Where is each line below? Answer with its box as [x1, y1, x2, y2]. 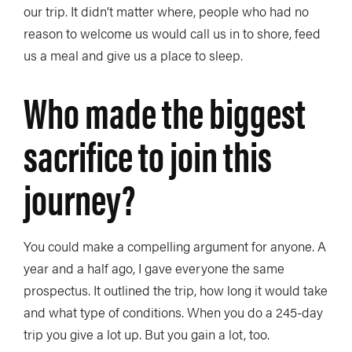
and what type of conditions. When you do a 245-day [24, 302, 323, 321]
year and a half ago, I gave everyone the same [24, 258, 284, 277]
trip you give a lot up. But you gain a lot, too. [24, 324, 269, 343]
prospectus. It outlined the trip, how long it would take [24, 280, 328, 299]
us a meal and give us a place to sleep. [24, 45, 243, 64]
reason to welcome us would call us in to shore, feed [24, 23, 321, 42]
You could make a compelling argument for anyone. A [24, 236, 326, 255]
